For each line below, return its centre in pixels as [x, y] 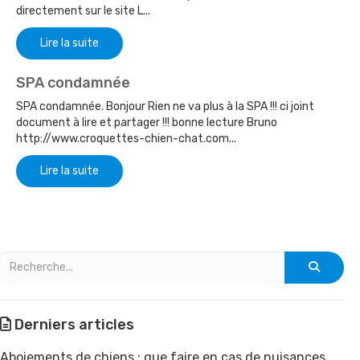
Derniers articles [73, 324]
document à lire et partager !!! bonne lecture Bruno [147, 122]
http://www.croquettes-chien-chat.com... [126, 138]
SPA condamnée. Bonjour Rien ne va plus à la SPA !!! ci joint [165, 106]
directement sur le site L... [83, 10]
